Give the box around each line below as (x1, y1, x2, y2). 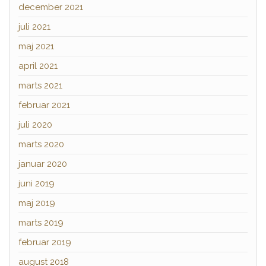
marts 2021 (18, 80, 62, 91)
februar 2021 (18, 99, 70, 110)
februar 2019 (18, 236, 71, 248)
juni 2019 (18, 178, 55, 189)
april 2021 (18, 60, 58, 71)
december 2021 (18, 1, 83, 12)
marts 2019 (18, 217, 64, 228)
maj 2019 (18, 197, 55, 208)
